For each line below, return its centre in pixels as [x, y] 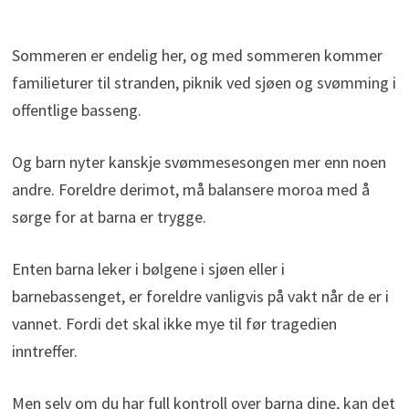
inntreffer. [44, 351]
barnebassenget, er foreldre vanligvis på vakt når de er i [200, 297]
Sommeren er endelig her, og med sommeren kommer [197, 56]
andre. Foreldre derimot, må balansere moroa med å [190, 190]
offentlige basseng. [76, 110]
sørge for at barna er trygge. [109, 217]
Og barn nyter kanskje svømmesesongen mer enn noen [199, 163]
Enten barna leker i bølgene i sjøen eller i [148, 269]
